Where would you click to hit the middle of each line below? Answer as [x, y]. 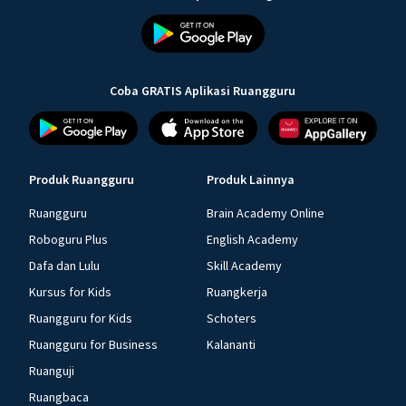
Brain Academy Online [265, 213]
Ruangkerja [237, 292]
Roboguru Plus [68, 239]
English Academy [252, 239]
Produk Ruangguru [82, 179]
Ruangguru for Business [93, 344]
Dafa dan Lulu [64, 266]
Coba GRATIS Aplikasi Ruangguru [203, 91]
